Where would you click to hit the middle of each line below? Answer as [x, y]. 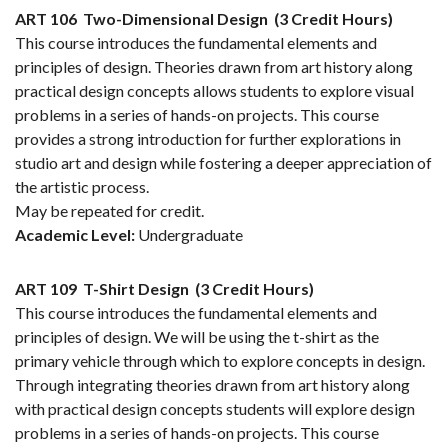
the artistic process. [82, 187]
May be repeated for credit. [109, 211]
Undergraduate [189, 235]
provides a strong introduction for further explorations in [208, 139]
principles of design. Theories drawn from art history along [214, 67]
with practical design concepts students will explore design [215, 409]
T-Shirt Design [136, 289]
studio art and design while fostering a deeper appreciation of [223, 163]
